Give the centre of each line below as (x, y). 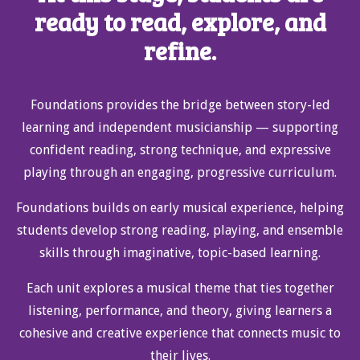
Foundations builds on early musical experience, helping (180, 207)
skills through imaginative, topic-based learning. (180, 252)
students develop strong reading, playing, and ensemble (180, 230)
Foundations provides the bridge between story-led (180, 104)
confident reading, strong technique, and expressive (180, 149)
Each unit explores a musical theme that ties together (180, 288)
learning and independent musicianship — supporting (180, 127)
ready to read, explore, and (180, 21)
